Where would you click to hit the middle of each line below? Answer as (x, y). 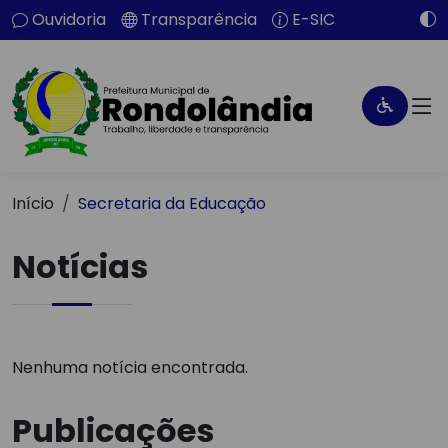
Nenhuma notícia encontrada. (130, 367)
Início (33, 203)
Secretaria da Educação (172, 203)
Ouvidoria (69, 19)
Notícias (80, 266)
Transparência (199, 19)
